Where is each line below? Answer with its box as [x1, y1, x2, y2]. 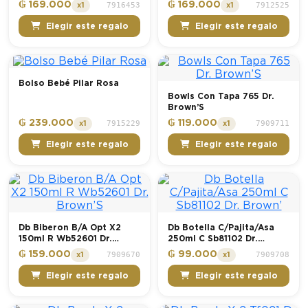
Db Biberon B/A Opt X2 [19, 223, 121, 232]
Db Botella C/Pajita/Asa [168, 223, 274, 232]
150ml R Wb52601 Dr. [19, 234, 112, 243]
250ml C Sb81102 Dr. [168, 234, 258, 243]
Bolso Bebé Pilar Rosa [19, 78, 119, 87]
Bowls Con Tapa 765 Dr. [168, 91, 274, 100]
